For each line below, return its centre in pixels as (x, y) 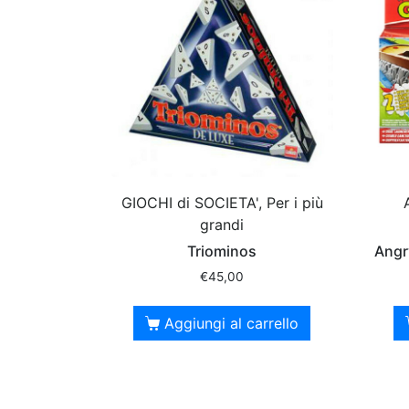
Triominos (222, 251)
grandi (222, 224)
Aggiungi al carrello (232, 324)
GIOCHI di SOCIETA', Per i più (222, 202)
